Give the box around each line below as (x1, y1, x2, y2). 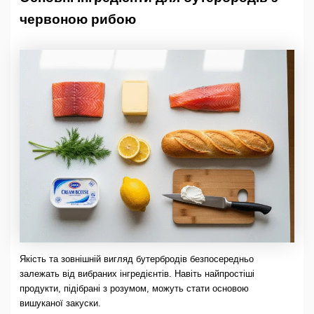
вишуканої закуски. (19, 298, 101, 309)
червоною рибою (19, 11, 136, 27)
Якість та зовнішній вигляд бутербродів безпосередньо (19, 254, 254, 265)
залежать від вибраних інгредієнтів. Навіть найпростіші (19, 268, 254, 280)
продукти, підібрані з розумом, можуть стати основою (19, 283, 249, 294)
